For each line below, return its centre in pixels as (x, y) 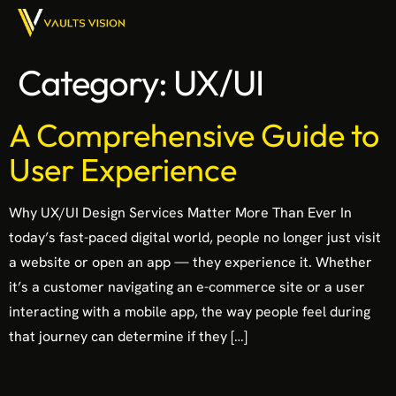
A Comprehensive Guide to (194, 135)
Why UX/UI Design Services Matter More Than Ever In (180, 213)
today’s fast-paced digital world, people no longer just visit (195, 238)
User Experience (123, 170)
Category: (95, 83)
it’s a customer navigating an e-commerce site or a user (187, 287)
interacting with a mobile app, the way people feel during (190, 312)
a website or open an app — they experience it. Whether (190, 263)
